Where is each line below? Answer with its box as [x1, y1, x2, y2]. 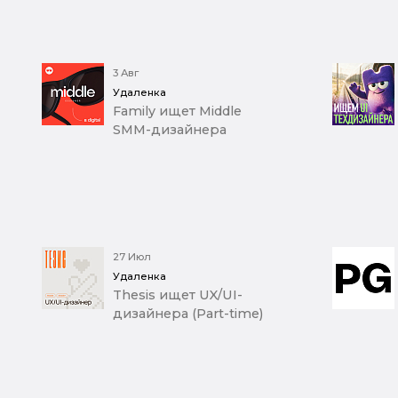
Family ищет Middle [113, 103, 242, 120]
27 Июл [113, 251, 151, 264]
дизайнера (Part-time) [113, 306, 263, 322]
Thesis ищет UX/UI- [113, 287, 243, 304]
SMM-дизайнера [113, 122, 227, 139]
